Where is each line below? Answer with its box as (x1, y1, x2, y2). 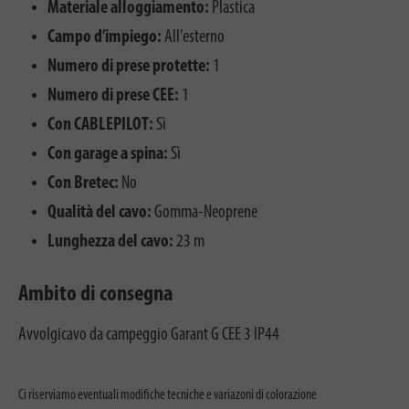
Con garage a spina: (47, 144, 168, 163)
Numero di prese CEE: (47, 86, 179, 105)
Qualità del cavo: (47, 203, 152, 222)
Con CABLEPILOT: (47, 115, 153, 134)
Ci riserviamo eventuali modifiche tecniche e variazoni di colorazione (18, 387, 317, 403)
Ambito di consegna (18, 282, 173, 306)
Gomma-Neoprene (152, 203, 257, 222)
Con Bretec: (47, 173, 119, 193)
